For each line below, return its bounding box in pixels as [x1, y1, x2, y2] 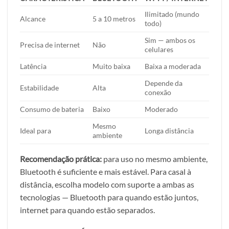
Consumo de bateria [20, 105, 84, 114]
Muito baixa [93, 62, 131, 71]
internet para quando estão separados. [20, 205, 155, 215]
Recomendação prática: [20, 154, 102, 164]
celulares [145, 45, 174, 54]
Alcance [20, 14, 45, 24]
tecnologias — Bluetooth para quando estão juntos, [20, 192, 198, 202]
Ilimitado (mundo [145, 10, 200, 19]
